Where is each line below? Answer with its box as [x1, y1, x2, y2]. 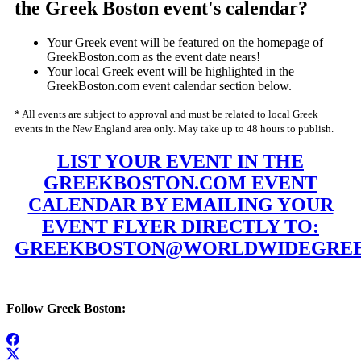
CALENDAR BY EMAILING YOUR [27, 194, 334, 216]
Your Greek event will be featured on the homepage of [47, 35, 323, 49]
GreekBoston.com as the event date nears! [47, 49, 260, 64]
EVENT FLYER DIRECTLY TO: [42, 216, 319, 238]
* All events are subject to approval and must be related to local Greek [15, 107, 318, 120]
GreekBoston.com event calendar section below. [47, 78, 292, 93]
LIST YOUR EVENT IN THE [57, 151, 304, 172]
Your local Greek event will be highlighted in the [47, 64, 294, 78]
